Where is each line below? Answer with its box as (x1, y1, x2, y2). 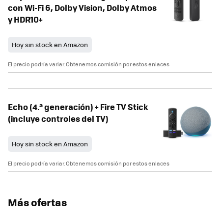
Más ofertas (8, 194, 67, 210)
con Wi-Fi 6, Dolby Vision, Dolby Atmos (8, 1, 157, 13)
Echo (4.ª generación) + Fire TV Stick (8, 100, 148, 112)
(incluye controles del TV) (8, 112, 109, 124)
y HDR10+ (8, 13, 43, 25)
